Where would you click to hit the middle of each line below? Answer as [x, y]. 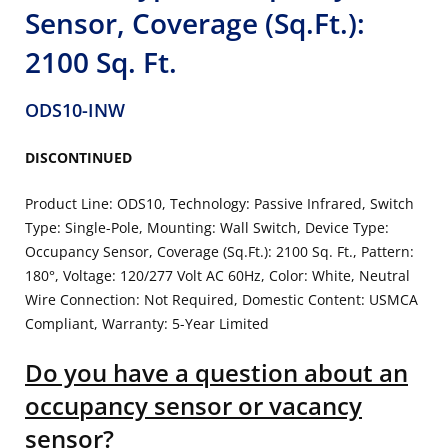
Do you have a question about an [216, 372]
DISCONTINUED [78, 157]
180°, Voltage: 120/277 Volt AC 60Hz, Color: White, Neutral [217, 275]
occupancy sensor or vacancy [193, 405]
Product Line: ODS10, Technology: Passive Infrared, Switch [219, 203]
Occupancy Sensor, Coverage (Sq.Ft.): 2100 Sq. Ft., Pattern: [219, 251]
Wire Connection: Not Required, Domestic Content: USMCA [221, 299]
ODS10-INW [75, 110]
